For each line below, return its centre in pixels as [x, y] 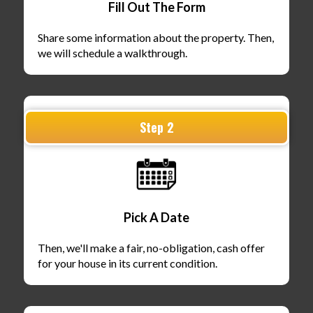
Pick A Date [156, 218]
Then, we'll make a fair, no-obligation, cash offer [151, 248]
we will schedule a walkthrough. [112, 53]
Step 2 [156, 128]
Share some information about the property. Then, [156, 38]
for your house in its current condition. [128, 263]
